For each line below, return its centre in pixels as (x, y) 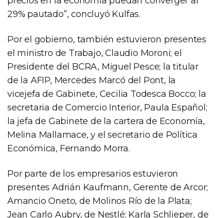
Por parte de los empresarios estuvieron (93, 174)
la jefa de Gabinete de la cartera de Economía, (106, 121)
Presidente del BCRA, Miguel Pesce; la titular (103, 67)
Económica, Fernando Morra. (69, 149)
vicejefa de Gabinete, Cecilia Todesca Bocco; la (107, 94)
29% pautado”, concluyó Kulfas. (74, 14)
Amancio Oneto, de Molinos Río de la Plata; (100, 201)
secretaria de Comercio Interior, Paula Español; (107, 108)
